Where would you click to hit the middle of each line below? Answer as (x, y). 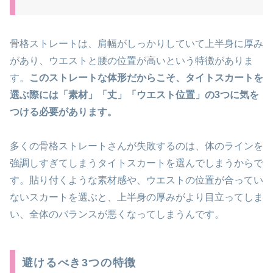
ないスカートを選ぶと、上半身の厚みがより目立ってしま (136, 197)
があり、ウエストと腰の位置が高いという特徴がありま (132, 60)
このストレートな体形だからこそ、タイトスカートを (146, 77)
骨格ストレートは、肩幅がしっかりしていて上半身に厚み (136, 43)
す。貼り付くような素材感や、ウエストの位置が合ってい (136, 180)
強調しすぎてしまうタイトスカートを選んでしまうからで (136, 163)
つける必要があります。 (63, 112)
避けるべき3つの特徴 (79, 263)
